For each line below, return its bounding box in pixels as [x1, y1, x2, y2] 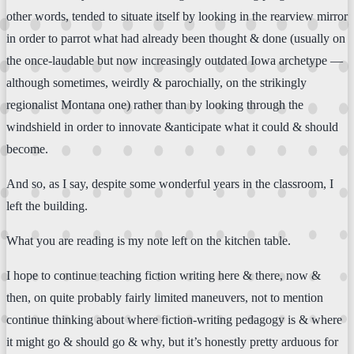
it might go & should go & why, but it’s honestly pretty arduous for [6, 334, 338, 348]
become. [6, 141, 48, 156]
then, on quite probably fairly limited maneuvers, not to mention [6, 290, 323, 304]
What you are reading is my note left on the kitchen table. [6, 233, 291, 247]
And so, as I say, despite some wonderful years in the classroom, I [6, 176, 333, 190]
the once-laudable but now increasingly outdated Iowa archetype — [6, 53, 343, 67]
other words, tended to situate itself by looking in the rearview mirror [6, 9, 348, 23]
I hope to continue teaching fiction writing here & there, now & [6, 268, 321, 282]
